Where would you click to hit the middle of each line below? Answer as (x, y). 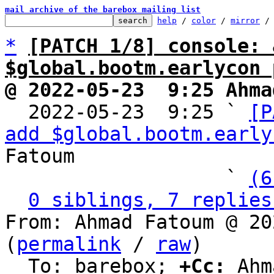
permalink (69, 244)
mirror (245, 20)
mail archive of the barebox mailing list (103, 9)
